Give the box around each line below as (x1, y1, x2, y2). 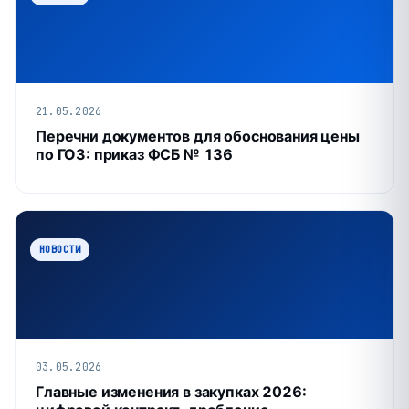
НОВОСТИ (39, 243, 80, 256)
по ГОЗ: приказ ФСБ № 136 (36, 145, 234, 163)
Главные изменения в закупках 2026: (36, 383, 307, 401)
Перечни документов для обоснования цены (36, 127, 360, 145)
